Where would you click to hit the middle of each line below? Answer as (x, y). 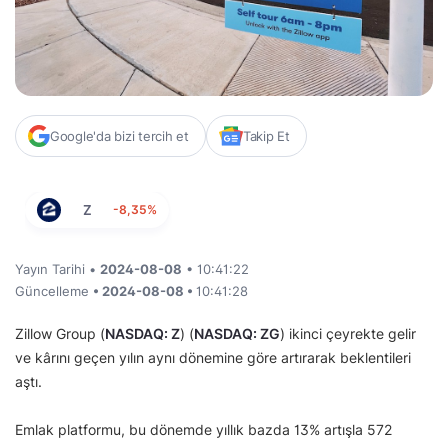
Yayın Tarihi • (57, 268)
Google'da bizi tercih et (119, 135)
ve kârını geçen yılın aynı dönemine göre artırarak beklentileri (213, 357)
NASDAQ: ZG (237, 333)
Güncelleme (54, 290)
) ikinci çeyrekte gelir (348, 333)
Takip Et (266, 135)
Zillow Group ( (60, 333)
